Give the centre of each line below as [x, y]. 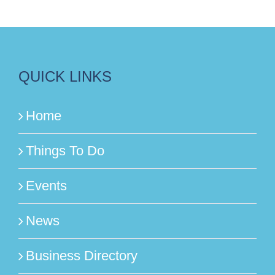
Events [46, 185]
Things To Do [65, 150]
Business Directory [82, 255]
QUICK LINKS [65, 76]
